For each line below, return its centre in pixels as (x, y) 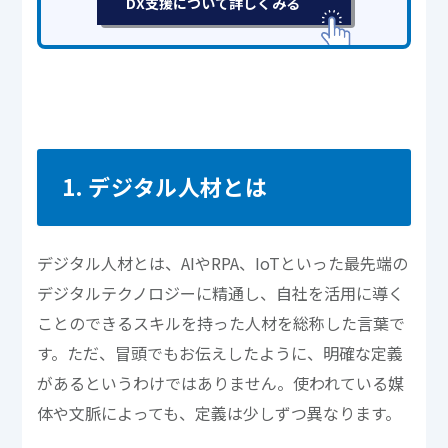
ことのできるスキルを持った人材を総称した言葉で (221, 322)
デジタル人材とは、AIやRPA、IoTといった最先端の (223, 262)
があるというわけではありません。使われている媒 (221, 382)
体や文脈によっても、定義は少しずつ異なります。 (219, 412)
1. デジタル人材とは (164, 185)
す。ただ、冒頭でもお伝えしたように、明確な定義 (220, 352)
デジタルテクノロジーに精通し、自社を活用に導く (221, 292)
